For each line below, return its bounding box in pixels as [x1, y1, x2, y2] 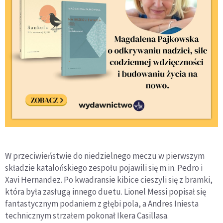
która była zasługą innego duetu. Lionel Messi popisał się [5, 186, 206, 197]
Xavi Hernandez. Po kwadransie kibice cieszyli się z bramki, [5, 174, 213, 185]
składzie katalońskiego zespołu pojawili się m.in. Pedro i [5, 162, 203, 173]
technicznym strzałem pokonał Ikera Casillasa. [5, 210, 169, 221]
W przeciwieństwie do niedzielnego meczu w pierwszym [5, 150, 205, 161]
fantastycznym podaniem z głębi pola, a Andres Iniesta [5, 198, 199, 209]
